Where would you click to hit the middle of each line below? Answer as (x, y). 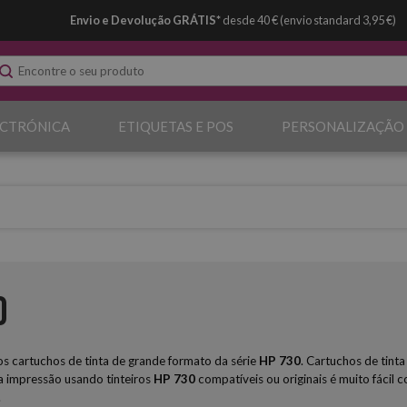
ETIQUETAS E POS (175, 126)
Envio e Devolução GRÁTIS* (146, 20)
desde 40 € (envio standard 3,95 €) (309, 20)
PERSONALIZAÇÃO (342, 126)
